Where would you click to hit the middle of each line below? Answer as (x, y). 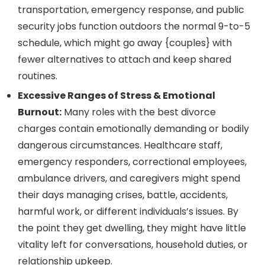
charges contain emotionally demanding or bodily (133, 129)
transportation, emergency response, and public (131, 10)
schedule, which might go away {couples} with (125, 43)
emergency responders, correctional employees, (132, 162)
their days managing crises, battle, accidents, (123, 195)
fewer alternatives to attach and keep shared (125, 60)
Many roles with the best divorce (139, 112)
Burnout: (40, 112)
